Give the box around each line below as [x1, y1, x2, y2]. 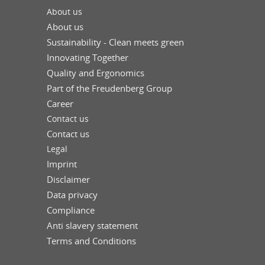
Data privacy [47, 189, 98, 201]
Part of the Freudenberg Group [47, 82, 172, 94]
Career [47, 98, 73, 109]
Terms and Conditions [47, 235, 136, 247]
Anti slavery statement [47, 219, 138, 231]
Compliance [47, 204, 95, 216]
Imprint [47, 158, 77, 170]
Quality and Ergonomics [47, 67, 144, 79]
